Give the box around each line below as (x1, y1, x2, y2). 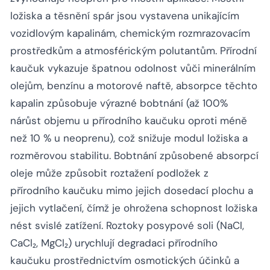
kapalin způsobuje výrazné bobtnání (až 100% (10, 96, 228, 110)
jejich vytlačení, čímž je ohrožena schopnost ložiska (10, 201, 257, 215)
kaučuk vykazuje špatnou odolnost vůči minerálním (10, 61, 256, 75)
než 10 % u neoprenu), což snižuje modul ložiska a (10, 131, 248, 145)
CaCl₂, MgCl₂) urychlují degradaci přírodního (10, 236, 218, 250)
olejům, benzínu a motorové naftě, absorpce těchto (10, 79, 257, 93)
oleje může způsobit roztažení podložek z (10, 166, 209, 180)
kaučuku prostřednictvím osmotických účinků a (10, 254, 239, 268)
